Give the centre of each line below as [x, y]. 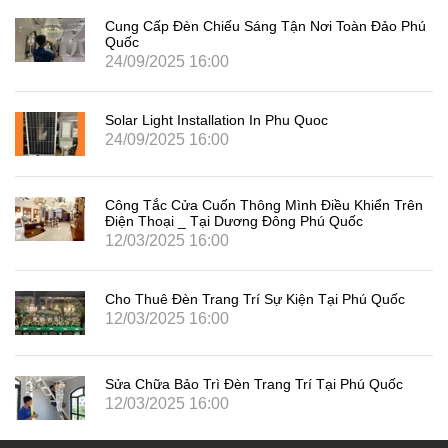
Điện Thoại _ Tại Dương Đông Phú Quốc [234, 221]
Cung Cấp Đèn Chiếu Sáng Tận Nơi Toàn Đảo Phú [265, 26]
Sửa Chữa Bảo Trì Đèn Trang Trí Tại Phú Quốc [254, 384]
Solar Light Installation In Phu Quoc [216, 120]
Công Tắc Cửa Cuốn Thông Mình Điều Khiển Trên [264, 205]
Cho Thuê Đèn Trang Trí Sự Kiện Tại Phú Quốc [255, 299]
